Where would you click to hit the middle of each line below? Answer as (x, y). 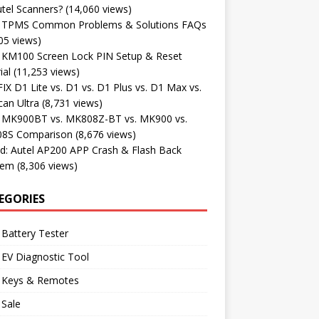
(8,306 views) (47, 165)
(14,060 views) (98, 9)
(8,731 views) (72, 103)
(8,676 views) (105, 134)
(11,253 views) (46, 71)
